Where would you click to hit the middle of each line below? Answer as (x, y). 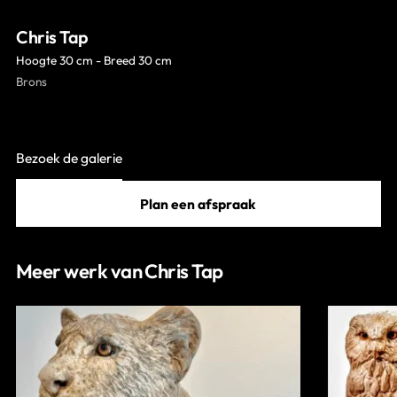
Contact (40, 24)
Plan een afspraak (198, 204)
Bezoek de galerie (69, 158)
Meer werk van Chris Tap (120, 272)
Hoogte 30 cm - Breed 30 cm (94, 61)
